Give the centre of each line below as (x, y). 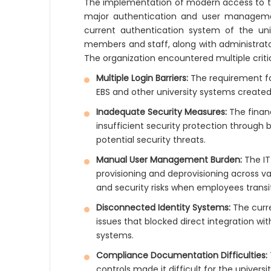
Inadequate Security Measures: (162, 112)
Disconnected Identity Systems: (164, 207)
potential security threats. (151, 140)
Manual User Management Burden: (169, 160)
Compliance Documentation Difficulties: (182, 255)
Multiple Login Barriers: (142, 78)
